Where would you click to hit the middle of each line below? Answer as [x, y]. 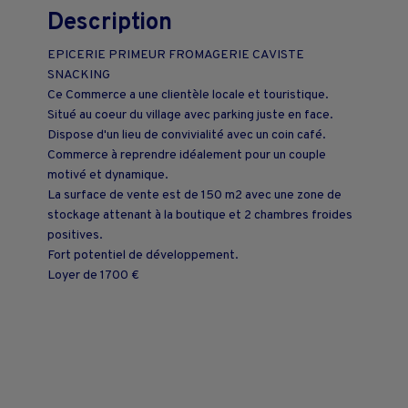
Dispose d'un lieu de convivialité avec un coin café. [187, 135]
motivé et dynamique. [108, 175]
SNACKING [79, 75]
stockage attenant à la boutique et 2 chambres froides [200, 215]
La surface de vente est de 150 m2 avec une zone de [194, 195]
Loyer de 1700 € [93, 275]
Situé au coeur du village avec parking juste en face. [190, 115]
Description [110, 23]
